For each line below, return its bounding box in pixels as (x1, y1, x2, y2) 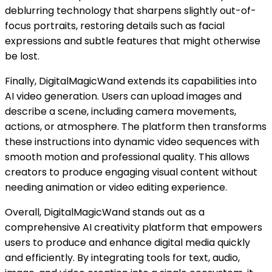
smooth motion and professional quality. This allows (5, 149, 250, 164)
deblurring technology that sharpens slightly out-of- (5, 3, 256, 18)
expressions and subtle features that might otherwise (5, 33, 260, 48)
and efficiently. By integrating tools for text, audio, (5, 250, 240, 265)
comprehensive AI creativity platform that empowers (5, 220, 262, 234)
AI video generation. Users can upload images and (5, 89, 242, 103)
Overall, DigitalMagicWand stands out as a (5, 205, 205, 219)
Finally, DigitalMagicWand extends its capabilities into (5, 73, 257, 88)
